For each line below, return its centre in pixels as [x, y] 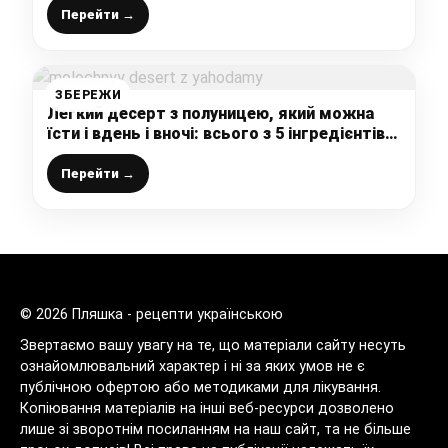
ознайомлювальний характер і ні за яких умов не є [192, 367]
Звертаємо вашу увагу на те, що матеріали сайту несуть [213, 346]
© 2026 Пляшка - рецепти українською [151, 315]
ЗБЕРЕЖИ [88, 95]
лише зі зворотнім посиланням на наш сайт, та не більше [215, 430]
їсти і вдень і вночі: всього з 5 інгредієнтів [216, 134]
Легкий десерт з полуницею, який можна [210, 114]
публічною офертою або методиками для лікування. [200, 388]
